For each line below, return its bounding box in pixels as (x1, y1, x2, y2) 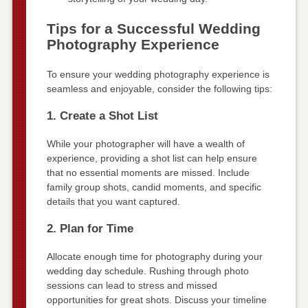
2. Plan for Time (46, 222, 133, 236)
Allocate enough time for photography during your (46, 251, 263, 263)
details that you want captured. (46, 196, 180, 208)
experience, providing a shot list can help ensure (46, 153, 257, 164)
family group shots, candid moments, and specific (46, 181, 261, 193)
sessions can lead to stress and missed (46, 280, 217, 291)
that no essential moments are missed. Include (46, 167, 250, 179)
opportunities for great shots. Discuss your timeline (46, 294, 267, 306)
